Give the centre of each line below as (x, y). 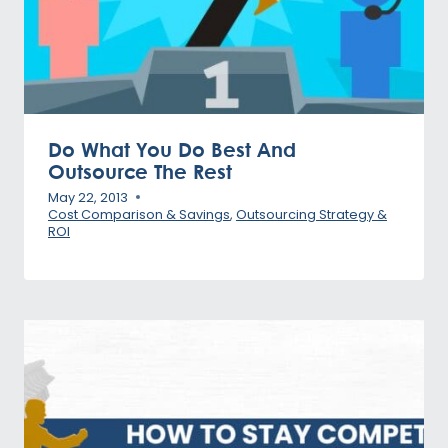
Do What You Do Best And (172, 149)
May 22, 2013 (88, 197)
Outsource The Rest (140, 171)
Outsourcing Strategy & (311, 214)
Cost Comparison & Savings (139, 214)
